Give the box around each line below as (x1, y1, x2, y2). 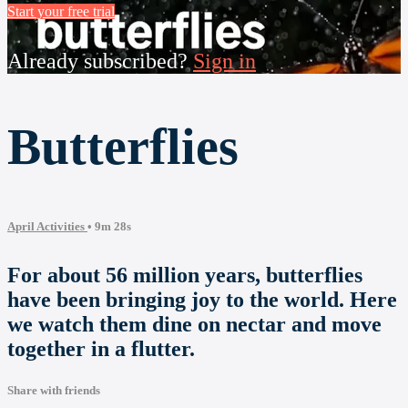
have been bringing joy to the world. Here (7, 288, 397, 312)
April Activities (7, 219, 87, 234)
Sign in (193, 49, 256, 74)
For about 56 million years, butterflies (7, 263, 362, 288)
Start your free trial (7, 4, 115, 20)
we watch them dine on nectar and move (7, 312, 382, 337)
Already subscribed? (7, 49, 193, 74)
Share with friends (7, 383, 100, 398)
